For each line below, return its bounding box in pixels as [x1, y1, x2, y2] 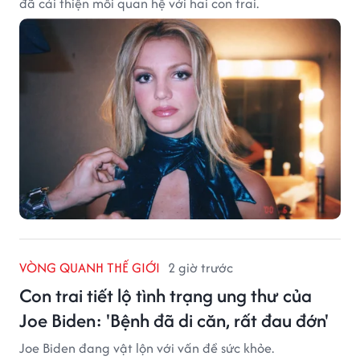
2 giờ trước [168, 257, 233, 277]
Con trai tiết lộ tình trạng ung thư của [19, 281, 312, 309]
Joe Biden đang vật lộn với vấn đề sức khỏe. [19, 337, 274, 358]
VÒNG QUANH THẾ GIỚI [19, 257, 160, 277]
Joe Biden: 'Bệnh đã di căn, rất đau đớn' [19, 306, 329, 333]
